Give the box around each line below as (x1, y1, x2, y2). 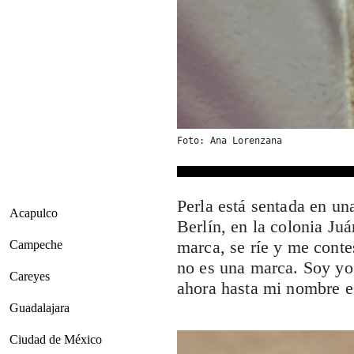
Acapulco (9, 206, 58, 220)
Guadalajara (9, 301, 70, 315)
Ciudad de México (9, 333, 102, 347)
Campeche (9, 238, 62, 252)
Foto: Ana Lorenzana (177, 135, 282, 147)
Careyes (9, 269, 50, 284)
